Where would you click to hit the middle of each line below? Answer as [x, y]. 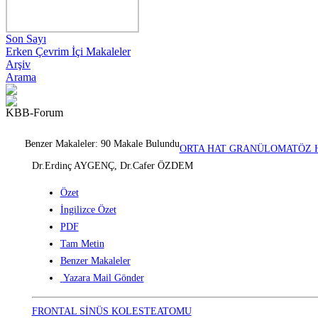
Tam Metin [82, 244]
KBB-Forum [34, 113]
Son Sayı [26, 39]
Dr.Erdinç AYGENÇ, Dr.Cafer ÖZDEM [112, 166]
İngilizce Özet [88, 210]
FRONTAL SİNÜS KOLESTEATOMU [111, 311]
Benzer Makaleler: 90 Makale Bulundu [102, 144]
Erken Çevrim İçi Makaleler [68, 51]
